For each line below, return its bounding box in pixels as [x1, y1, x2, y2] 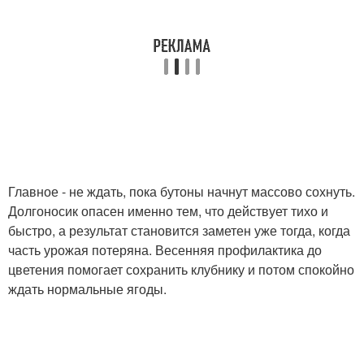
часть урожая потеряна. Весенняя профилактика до [8, 240, 322, 259]
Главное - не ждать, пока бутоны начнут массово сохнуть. [8, 182, 355, 201]
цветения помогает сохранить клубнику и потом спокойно [8, 260, 354, 279]
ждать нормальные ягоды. [8, 279, 167, 298]
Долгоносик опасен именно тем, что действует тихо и [8, 201, 328, 220]
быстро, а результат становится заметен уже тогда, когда [8, 221, 350, 240]
